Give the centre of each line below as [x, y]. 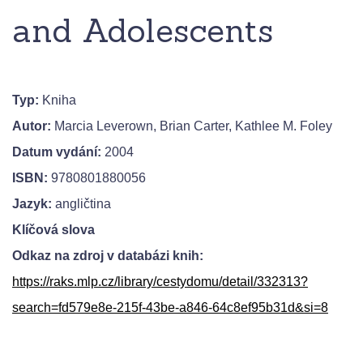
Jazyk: [32, 204]
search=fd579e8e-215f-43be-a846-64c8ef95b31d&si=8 [170, 308]
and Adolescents [143, 31]
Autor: [32, 126]
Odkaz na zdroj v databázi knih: [108, 256]
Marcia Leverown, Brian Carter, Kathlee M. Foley [192, 126]
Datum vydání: [57, 152]
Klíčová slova [53, 230]
